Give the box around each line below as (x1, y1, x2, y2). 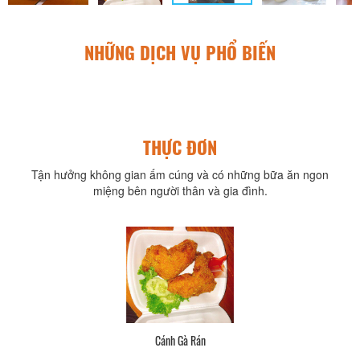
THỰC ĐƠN (143, 134, 217, 161)
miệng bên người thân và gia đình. (92, 182, 268, 199)
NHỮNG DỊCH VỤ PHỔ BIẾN (84, 39, 276, 66)
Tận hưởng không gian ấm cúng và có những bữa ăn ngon (31, 166, 329, 183)
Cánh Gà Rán (154, 332, 206, 350)
